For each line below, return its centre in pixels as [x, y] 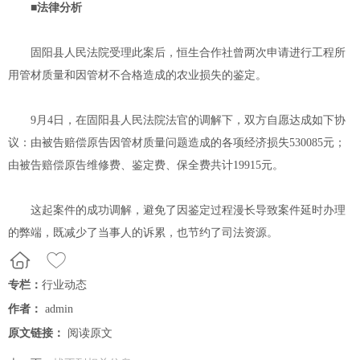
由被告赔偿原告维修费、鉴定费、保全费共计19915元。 [146, 165]
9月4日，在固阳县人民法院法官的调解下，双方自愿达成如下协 [177, 120]
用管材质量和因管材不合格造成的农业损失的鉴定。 [137, 75]
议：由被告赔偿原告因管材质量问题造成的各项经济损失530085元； [177, 143]
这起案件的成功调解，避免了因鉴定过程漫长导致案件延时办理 [177, 210]
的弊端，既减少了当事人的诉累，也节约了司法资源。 [143, 233]
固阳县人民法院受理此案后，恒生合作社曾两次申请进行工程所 [177, 53]
